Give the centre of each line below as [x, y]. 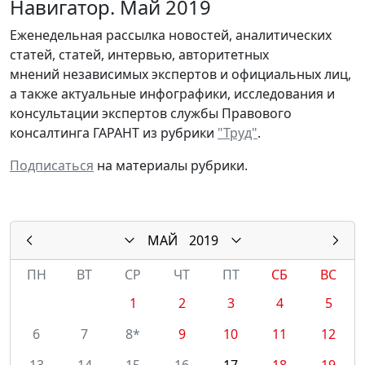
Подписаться [52, 165]
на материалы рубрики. [171, 165]
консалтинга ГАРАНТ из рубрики [114, 132]
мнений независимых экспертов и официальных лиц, [180, 74]
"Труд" [237, 132]
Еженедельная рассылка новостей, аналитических [171, 35]
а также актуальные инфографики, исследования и [172, 93]
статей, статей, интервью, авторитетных [139, 54]
